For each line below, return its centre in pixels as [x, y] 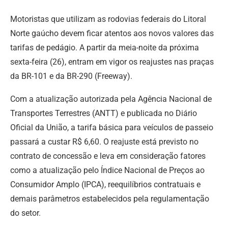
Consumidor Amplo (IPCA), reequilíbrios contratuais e [105, 184]
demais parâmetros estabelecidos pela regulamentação [110, 198]
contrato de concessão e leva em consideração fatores [108, 156]
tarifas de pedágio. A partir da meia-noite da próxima [105, 47]
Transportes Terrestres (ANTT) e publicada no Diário [104, 113]
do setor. [25, 213]
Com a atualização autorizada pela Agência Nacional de [111, 99]
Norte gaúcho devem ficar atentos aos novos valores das [112, 33]
